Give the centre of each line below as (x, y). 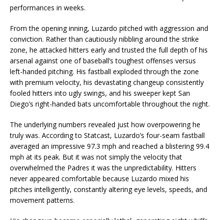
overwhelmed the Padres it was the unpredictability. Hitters (103, 167)
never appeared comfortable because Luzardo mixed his (99, 178)
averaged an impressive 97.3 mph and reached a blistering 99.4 (110, 146)
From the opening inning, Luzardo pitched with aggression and (109, 28)
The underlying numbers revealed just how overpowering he (105, 124)
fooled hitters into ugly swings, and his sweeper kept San (100, 93)
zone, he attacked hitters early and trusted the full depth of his (109, 50)
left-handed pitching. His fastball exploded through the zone (104, 71)
